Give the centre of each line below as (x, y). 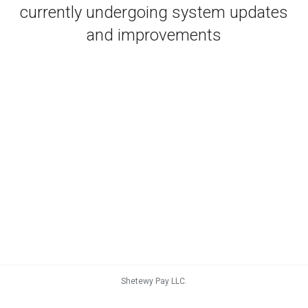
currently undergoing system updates (154, 12)
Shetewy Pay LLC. (154, 281)
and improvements (154, 35)
